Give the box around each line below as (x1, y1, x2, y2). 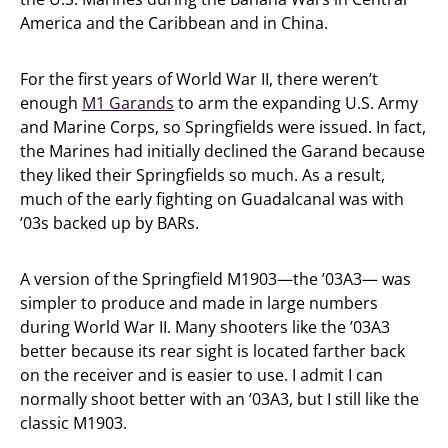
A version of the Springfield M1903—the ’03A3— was (20, 268, 411, 290)
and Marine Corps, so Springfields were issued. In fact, (20, 116, 426, 138)
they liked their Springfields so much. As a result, (20, 164, 385, 186)
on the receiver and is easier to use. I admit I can (20, 364, 383, 386)
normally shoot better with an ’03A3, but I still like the (20, 388, 419, 410)
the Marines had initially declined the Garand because (20, 140, 425, 162)
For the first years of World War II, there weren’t (20, 68, 378, 90)
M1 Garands (82, 92, 174, 114)
